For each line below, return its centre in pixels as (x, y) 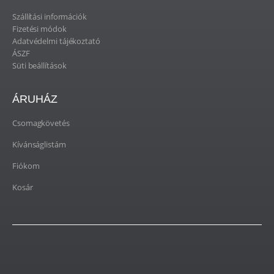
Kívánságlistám (39, 144)
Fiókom (26, 165)
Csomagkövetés (41, 123)
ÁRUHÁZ (35, 99)
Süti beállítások (39, 65)
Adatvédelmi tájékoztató (56, 41)
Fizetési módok (39, 28)
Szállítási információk (50, 16)
